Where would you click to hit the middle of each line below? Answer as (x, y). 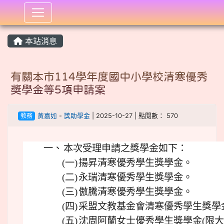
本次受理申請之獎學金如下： (125, 148)
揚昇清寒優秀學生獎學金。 (135, 163)
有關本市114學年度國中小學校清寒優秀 (109, 76)
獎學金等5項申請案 (58, 89)
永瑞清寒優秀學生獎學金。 (135, 177)
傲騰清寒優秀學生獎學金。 (135, 192)
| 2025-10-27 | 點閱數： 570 (134, 116)
